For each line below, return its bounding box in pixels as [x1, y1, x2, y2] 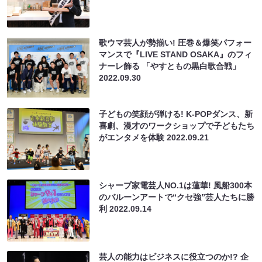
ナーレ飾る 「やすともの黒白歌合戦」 [99, 61, 241, 71]
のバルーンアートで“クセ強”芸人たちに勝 [99, 192, 255, 202]
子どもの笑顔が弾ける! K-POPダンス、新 [99, 109, 253, 119]
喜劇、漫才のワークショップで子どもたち [99, 120, 255, 130]
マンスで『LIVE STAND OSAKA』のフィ [99, 49, 253, 59]
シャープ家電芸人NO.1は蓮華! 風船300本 [99, 180, 253, 190]
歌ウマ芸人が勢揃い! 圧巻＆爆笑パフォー [99, 37, 252, 47]
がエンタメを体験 [99, 132, 167, 142]
